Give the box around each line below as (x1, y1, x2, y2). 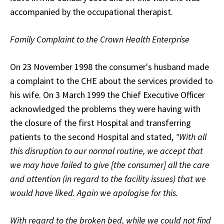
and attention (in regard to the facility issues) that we (10, 173, 206, 185)
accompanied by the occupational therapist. (10, 6, 173, 18)
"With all (175, 131, 206, 143)
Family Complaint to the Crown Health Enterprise (10, 33, 189, 45)
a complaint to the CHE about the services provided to (10, 75, 213, 87)
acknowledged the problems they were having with (10, 103, 200, 115)
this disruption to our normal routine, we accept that (10, 145, 203, 157)
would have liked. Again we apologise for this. (10, 187, 178, 199)
